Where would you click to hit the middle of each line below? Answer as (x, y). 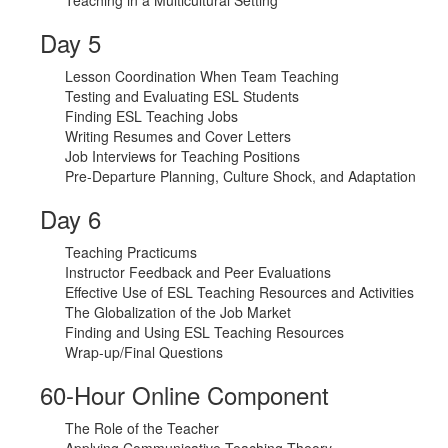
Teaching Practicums (131, 252)
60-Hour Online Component (184, 395)
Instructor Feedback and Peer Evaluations (198, 272)
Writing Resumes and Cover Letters (178, 136)
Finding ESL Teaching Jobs (151, 116)
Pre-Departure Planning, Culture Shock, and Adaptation (240, 176)
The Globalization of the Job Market (178, 312)
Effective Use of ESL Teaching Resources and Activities (239, 292)
